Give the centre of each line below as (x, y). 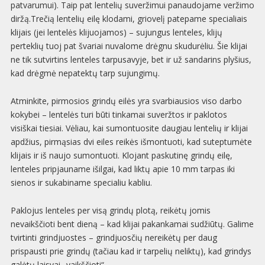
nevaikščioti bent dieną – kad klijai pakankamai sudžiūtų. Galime (132, 224)
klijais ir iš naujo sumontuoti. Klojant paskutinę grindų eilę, (121, 156)
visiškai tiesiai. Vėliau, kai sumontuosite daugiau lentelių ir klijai (129, 128)
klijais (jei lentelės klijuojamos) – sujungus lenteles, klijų (116, 33)
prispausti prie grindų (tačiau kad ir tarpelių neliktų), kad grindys (131, 251)
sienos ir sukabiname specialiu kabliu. (81, 183)
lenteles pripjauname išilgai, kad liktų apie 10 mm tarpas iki (122, 169)
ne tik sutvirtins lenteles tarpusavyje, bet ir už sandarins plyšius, (131, 60)
